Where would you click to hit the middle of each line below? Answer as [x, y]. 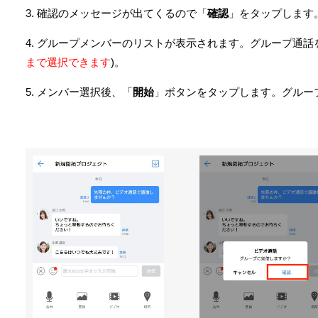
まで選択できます [68, 62]
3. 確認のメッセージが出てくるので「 [116, 13]
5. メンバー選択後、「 [79, 92]
